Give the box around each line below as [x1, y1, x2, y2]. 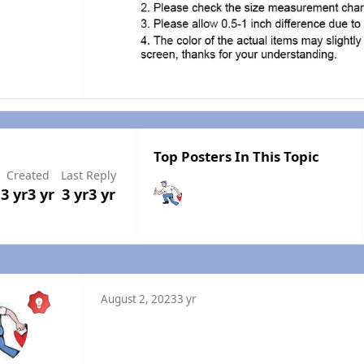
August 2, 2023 [101, 291, 177, 306]
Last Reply [61, 167, 116, 184]
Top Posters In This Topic [154, 146, 319, 166]
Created [6, 167, 50, 184]
